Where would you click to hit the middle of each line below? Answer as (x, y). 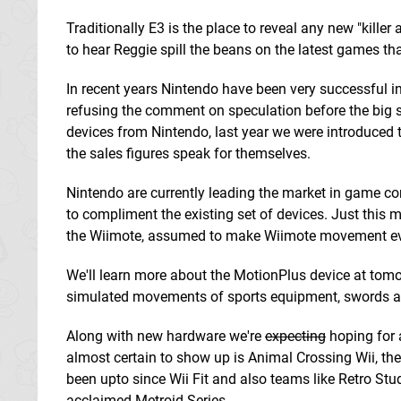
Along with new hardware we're (166, 336)
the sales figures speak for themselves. (188, 153)
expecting (295, 336)
